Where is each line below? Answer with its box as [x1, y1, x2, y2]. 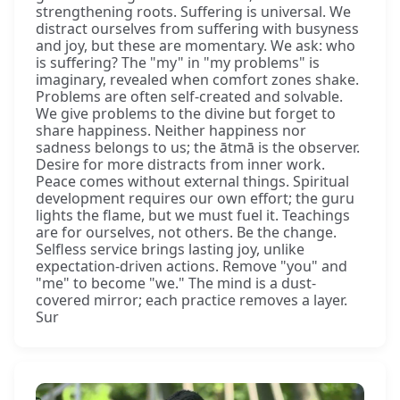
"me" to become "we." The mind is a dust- [36, 272, 316, 293]
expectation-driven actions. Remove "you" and [36, 255, 347, 276]
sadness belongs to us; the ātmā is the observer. [36, 137, 360, 157]
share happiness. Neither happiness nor [36, 120, 306, 140]
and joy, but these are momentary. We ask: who [36, 35, 355, 55]
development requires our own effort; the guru [36, 187, 354, 208]
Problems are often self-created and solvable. [36, 86, 343, 106]
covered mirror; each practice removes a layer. [36, 289, 347, 310]
